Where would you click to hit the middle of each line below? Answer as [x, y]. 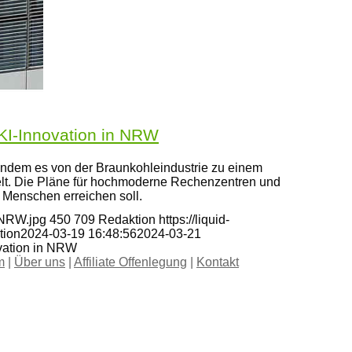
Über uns [40, 262]
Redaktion [127, 220]
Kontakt [218, 262]
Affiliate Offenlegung [130, 262]
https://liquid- [194, 220]
